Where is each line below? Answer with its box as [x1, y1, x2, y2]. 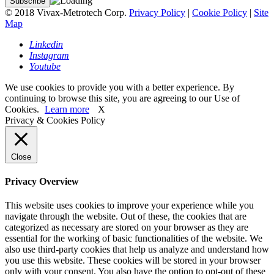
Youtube [29, 61, 61, 72]
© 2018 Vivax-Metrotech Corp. [5, 7, 129, 18]
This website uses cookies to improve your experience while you [5, 200, 254, 211]
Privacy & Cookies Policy [5, 114, 105, 125]
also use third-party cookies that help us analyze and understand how [5, 244, 269, 255]
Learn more [45, 103, 89, 114]
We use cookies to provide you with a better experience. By [5, 81, 234, 92]
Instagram [29, 50, 69, 61]
